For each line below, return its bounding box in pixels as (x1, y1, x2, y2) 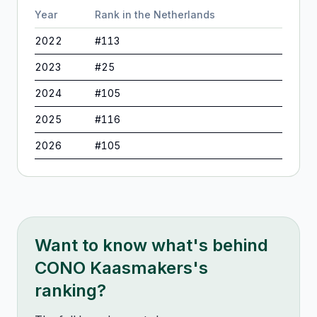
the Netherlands (134, 8, 215, 21)
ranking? (35, 280, 106, 301)
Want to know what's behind (35, 235, 268, 255)
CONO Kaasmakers (35, 258, 192, 278)
